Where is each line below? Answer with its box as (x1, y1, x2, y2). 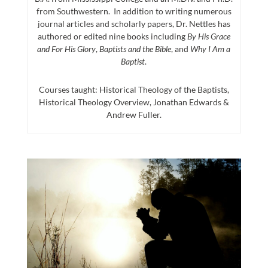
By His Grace (187, 31, 230, 42)
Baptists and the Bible (99, 44, 172, 54)
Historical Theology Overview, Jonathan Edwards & (38, 97, 229, 108)
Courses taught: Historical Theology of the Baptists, (38, 84, 229, 95)
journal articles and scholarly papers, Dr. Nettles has (37, 19, 230, 29)
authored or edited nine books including (37, 31, 187, 42)
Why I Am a (190, 44, 231, 54)
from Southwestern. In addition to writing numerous (36, 6, 232, 17)
